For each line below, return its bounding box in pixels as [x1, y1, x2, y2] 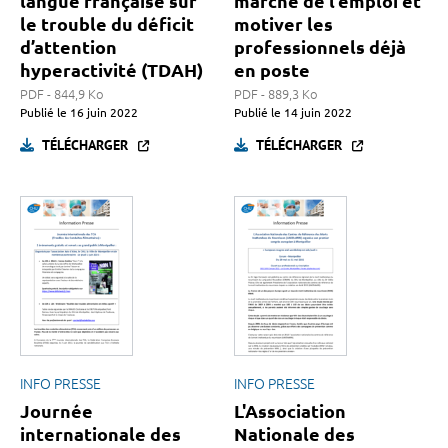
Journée [20, 401, 93, 422]
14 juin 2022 [281, 106, 352, 120]
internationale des [20, 424, 181, 445]
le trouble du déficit [20, 14, 194, 35]
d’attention [20, 37, 117, 58]
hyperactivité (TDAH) [20, 60, 203, 81]
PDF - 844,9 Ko [20, 87, 104, 102]
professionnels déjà [234, 37, 406, 58]
